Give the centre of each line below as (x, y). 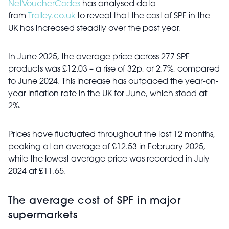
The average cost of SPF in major (94, 201)
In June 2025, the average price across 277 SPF (99, 57)
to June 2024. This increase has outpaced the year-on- (113, 82)
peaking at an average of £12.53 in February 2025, (107, 147)
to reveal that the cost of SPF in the (143, 16)
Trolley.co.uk (52, 16)
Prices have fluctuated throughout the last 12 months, (112, 135)
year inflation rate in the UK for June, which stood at (108, 94)
